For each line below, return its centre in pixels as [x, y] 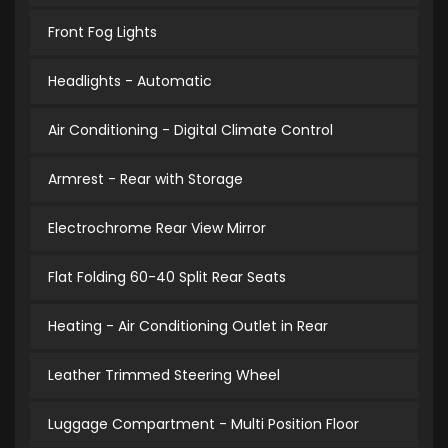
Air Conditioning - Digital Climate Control [190, 130]
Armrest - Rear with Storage [145, 179]
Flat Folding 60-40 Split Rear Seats [167, 277]
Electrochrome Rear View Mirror [157, 228]
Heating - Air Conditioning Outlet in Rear [188, 326]
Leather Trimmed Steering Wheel [164, 375]
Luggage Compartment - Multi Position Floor [203, 424]
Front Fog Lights [102, 32]
